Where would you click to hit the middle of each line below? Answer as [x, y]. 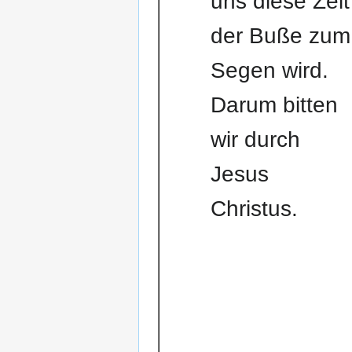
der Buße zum [280, 36]
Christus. [254, 209]
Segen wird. [269, 71]
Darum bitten [274, 105]
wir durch [255, 140]
